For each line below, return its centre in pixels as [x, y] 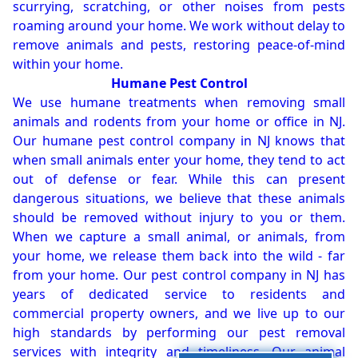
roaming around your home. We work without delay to [179, 26]
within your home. [68, 64]
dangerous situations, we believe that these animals [179, 199]
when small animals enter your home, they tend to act [179, 160]
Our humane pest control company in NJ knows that [179, 141]
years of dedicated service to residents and [179, 294]
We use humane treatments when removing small [179, 103]
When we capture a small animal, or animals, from [179, 237]
